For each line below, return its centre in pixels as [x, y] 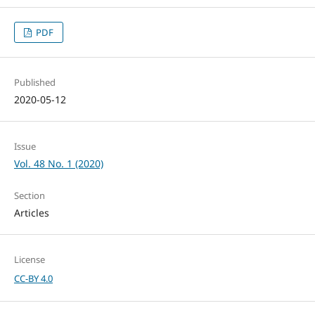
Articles [31, 212]
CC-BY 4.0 [33, 278]
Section [29, 195]
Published [34, 82]
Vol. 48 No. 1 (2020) [58, 163]
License [29, 259]
